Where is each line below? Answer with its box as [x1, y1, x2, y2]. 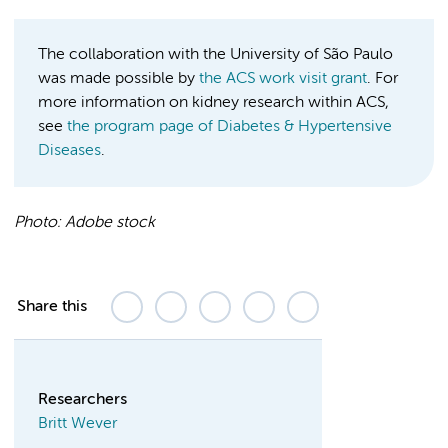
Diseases [38, 142, 101, 159]
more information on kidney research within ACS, [38, 94, 389, 111]
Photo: [14, 214, 65, 231]
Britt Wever [38, 415, 117, 432]
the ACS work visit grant [199, 70, 367, 87]
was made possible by [38, 70, 199, 87]
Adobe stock [65, 214, 155, 231]
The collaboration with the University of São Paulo [38, 46, 393, 63]
